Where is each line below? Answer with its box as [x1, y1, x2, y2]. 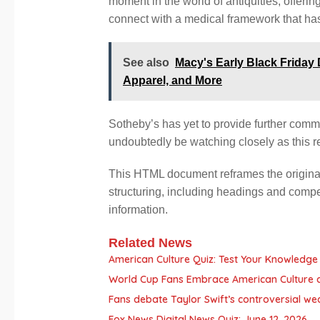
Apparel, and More [123, 74, 222, 87]
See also [123, 56, 169, 69]
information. [109, 204, 168, 216]
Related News [109, 236, 192, 251]
